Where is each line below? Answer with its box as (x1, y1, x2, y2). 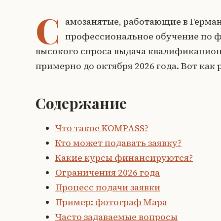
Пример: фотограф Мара (55, 196, 167, 209)
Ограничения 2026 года (55, 166, 160, 179)
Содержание (36, 93, 127, 113)
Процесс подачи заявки (55, 181, 160, 194)
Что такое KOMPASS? (55, 122, 148, 135)
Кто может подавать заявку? (55, 137, 182, 149)
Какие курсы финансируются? (55, 151, 193, 164)
